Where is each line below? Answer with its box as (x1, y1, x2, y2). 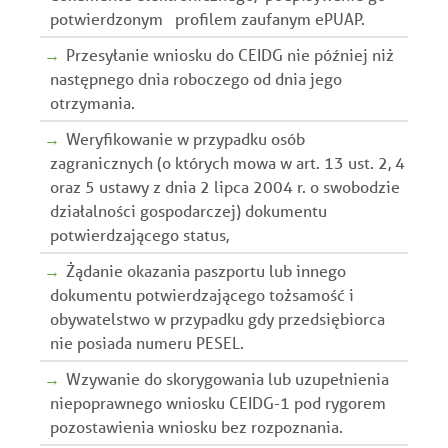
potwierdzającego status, (50, 223, 229, 245)
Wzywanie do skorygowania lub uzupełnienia (66, 367, 389, 389)
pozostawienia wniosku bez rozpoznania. (50, 415, 343, 437)
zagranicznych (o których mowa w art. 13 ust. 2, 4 (50, 151, 405, 173)
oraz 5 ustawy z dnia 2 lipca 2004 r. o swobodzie (50, 175, 400, 197)
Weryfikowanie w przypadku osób (66, 127, 305, 149)
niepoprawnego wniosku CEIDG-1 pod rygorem (50, 391, 386, 413)
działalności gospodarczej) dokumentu (50, 199, 327, 221)
